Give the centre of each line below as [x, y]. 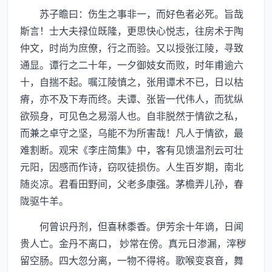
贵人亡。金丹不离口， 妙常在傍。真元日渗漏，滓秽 [133, 243]
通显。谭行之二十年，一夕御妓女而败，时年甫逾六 [132, 64]
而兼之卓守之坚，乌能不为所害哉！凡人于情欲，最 [132, 132]
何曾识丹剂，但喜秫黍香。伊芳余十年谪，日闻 [132, 226]
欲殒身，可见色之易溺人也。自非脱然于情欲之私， [132, 115]
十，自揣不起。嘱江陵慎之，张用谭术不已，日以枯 [132, 81]
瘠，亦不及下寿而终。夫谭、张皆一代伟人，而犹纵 [132, 98]
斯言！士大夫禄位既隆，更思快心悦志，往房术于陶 [132, 30]
